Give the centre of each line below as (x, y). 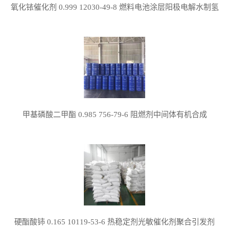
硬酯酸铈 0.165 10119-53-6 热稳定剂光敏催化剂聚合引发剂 (114, 222)
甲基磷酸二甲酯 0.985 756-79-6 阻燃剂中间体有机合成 (114, 115)
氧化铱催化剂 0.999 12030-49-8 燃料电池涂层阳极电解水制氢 (114, 7)
